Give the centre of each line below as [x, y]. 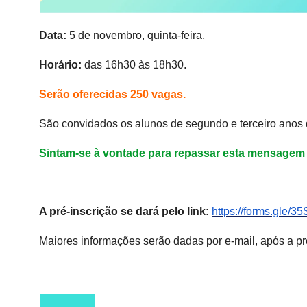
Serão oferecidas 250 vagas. [112, 95]
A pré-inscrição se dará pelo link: [125, 212]
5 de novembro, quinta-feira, [136, 36]
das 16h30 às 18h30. [134, 65]
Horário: [60, 65]
